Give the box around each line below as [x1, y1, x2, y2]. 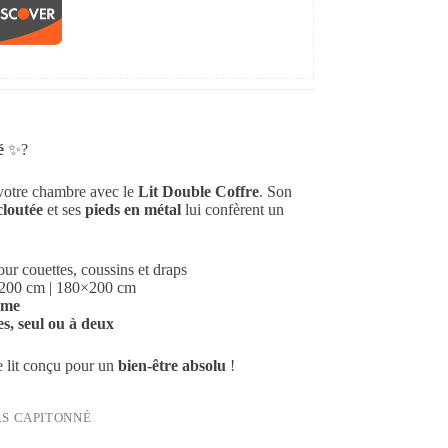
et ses [42, 201, 85, 219]
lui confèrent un [180, 201, 284, 219]
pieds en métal [84, 201, 181, 219]
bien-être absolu [117, 357, 226, 375]
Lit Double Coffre [137, 183, 259, 201]
